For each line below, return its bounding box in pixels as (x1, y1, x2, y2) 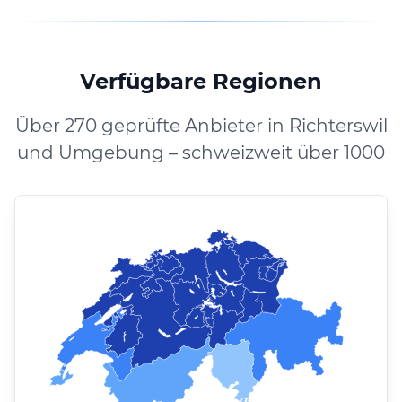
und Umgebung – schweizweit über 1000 (17, 141, 385, 163)
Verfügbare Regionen (80, 67, 322, 94)
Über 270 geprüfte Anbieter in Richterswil (14, 114, 388, 136)
